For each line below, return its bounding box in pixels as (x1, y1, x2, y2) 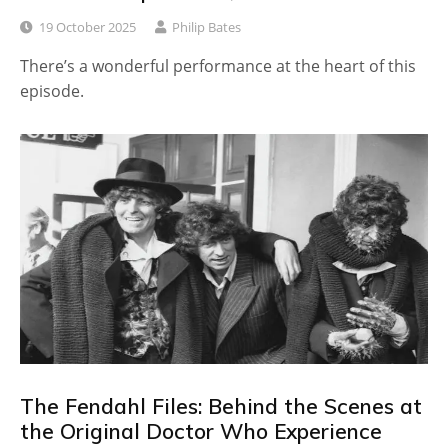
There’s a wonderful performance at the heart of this (20, 55, 416, 78)
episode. (20, 80, 84, 103)
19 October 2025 (39, 18, 136, 37)
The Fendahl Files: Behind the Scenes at (20, 392, 422, 419)
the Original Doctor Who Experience (20, 417, 382, 444)
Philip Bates (172, 18, 241, 37)
